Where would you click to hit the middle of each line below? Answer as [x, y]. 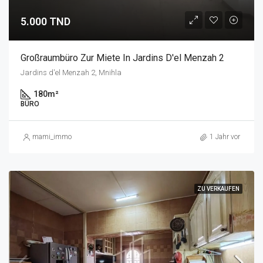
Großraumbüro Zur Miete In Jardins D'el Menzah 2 [122, 58]
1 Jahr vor [225, 137]
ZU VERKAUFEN [218, 189]
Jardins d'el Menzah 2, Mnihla [71, 73]
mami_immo [52, 137]
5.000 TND [45, 21]
